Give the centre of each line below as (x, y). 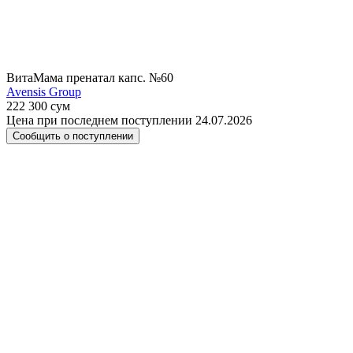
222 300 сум (38, 106)
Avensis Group (44, 92)
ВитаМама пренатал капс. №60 (90, 78)
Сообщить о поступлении (73, 136)
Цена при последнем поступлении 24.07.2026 (129, 120)
